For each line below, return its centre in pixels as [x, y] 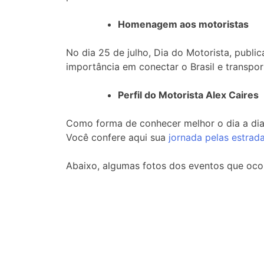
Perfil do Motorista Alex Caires [188, 95]
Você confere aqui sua [117, 137]
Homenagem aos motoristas [183, 24]
